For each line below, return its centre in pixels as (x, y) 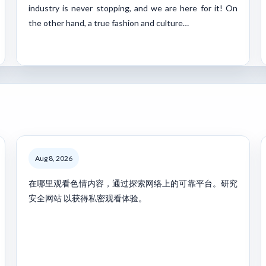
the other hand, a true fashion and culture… (109, 23)
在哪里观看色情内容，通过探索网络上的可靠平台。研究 (133, 183)
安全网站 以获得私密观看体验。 (88, 198)
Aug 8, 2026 (54, 158)
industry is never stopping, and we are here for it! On (133, 8)
